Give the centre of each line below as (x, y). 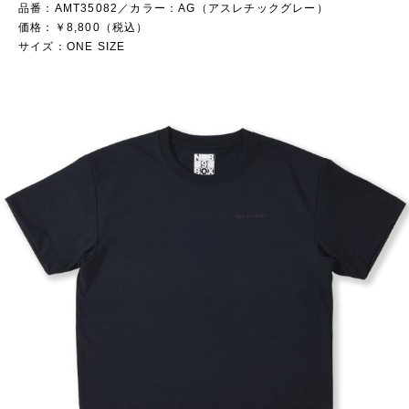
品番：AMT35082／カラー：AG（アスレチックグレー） (173, 8)
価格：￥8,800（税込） (84, 27)
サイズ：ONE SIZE (72, 47)
